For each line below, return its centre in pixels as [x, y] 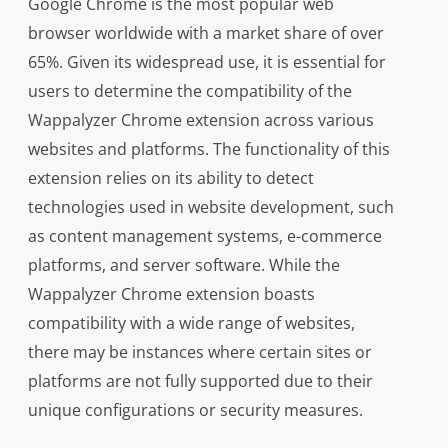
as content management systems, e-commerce [204, 236]
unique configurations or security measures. [195, 410]
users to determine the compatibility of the [189, 91]
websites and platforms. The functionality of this [208, 149]
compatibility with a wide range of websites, [191, 323]
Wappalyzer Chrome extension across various [200, 120]
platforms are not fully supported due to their [200, 381]
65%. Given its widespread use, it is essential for [206, 62]
